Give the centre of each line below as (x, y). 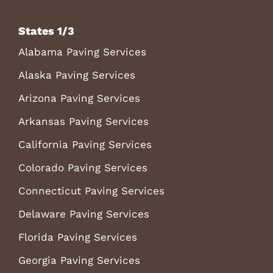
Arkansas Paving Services (83, 121)
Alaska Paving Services (76, 75)
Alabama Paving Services (82, 51)
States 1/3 (46, 30)
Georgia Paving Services (79, 260)
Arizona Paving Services (79, 98)
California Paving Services (85, 144)
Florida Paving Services (77, 237)
